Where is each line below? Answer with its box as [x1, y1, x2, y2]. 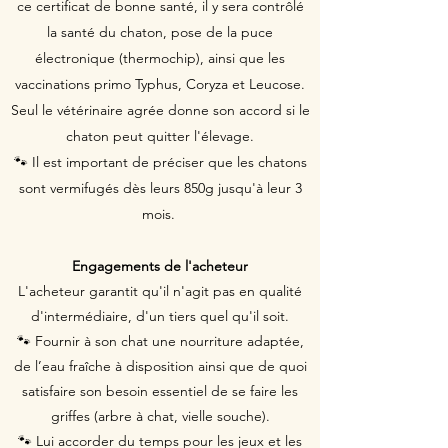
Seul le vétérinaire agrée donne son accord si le [10, 101, 310, 119]
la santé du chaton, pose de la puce [47, 23, 273, 41]
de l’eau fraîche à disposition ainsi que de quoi [13, 357, 307, 375]
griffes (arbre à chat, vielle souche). [50, 407, 270, 425]
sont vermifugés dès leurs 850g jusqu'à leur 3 [18, 179, 302, 197]
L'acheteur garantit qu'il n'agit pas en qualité [18, 282, 302, 300]
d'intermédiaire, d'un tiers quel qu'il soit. [31, 307, 289, 325]
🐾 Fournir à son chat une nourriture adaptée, [16, 332, 304, 350]
